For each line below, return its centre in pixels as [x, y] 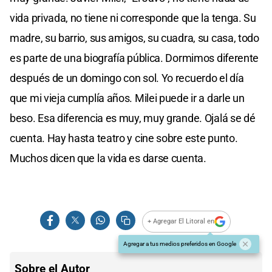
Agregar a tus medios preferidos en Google [180, 243]
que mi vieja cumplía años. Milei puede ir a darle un [127, 98]
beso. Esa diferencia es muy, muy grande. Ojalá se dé [133, 118]
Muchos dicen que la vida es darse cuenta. [108, 158]
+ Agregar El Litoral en [181, 222]
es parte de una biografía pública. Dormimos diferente [134, 58]
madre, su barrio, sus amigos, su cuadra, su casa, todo [134, 38]
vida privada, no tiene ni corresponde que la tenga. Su [133, 18]
